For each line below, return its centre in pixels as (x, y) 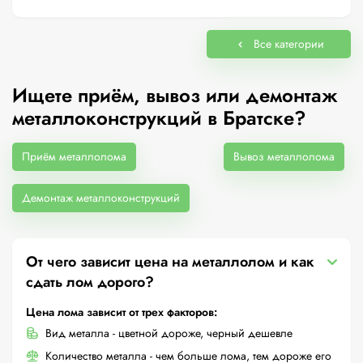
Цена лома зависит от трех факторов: (122, 312)
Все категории (288, 44)
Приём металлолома (74, 156)
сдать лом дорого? (90, 282)
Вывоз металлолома (284, 156)
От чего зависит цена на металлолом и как (170, 262)
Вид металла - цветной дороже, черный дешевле (169, 333)
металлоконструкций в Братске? (159, 118)
